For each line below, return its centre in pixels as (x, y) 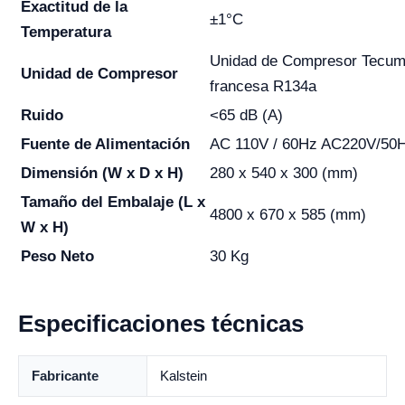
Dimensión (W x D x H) (102, 174)
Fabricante (65, 376)
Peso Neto (57, 257)
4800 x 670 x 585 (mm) (288, 215)
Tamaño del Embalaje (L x (113, 202)
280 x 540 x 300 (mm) (284, 174)
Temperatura (66, 33)
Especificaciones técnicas (161, 324)
